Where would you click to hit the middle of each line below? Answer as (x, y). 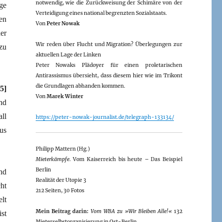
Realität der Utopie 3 (61, 180)
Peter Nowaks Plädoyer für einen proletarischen (109, 65)
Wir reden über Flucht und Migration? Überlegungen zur (109, 44)
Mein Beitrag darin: (62, 211)
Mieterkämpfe (52, 159)
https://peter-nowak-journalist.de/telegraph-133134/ (105, 117)
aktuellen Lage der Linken (68, 55)
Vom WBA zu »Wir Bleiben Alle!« (131, 211)
